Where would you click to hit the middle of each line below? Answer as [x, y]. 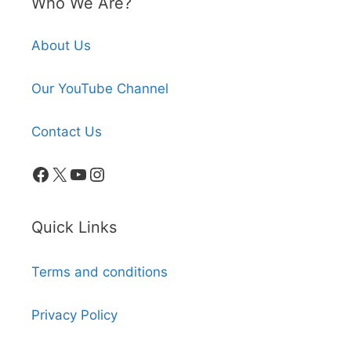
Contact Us [67, 131]
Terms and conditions [100, 271]
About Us [61, 45]
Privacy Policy [74, 315]
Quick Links [74, 227]
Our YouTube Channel [100, 88]
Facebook [74, 173]
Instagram [132, 173]
